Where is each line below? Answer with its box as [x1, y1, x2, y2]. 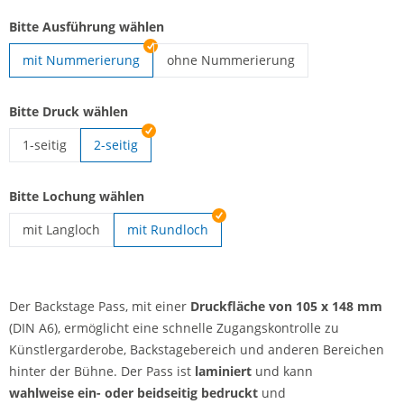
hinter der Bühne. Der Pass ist [9, 363, 195, 380]
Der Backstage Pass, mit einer [9, 298, 190, 315]
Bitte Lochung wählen [9, 188, 144, 205]
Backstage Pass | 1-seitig [22, 161, 171, 178]
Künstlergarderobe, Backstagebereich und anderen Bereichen [9, 341, 384, 358]
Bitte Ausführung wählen [9, 18, 164, 35]
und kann [252, 363, 313, 380]
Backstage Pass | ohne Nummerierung [166, 76, 399, 93]
